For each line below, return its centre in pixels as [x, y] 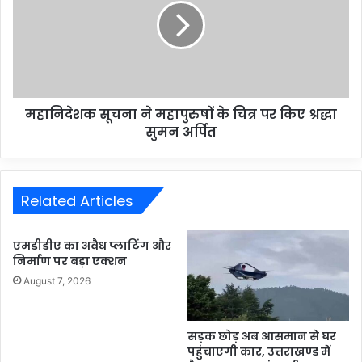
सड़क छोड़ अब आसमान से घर [262, 337]
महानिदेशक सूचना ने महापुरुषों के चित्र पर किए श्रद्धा [181, 114]
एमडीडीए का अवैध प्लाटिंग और [92, 245]
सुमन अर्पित [181, 132]
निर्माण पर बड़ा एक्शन [70, 261]
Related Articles [77, 200]
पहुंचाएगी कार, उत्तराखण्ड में [259, 352]
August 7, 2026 [57, 280]
